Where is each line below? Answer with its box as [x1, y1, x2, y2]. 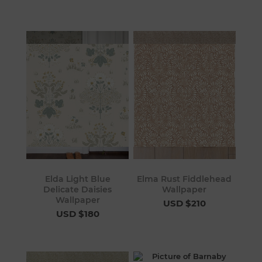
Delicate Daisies [43, 184, 112, 195]
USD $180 [56, 208, 99, 220]
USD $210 [163, 198, 206, 209]
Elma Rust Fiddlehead [137, 174, 232, 185]
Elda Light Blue [44, 174, 111, 185]
